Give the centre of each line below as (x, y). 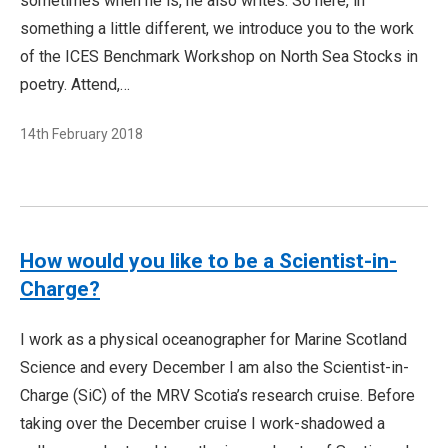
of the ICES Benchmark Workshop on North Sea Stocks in (219, 56)
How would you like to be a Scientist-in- (208, 261)
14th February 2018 (81, 134)
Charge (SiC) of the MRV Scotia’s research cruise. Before (217, 395)
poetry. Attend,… (75, 84)
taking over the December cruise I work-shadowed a (202, 423)
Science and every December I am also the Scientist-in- (214, 367)
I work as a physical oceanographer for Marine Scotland (213, 339)
